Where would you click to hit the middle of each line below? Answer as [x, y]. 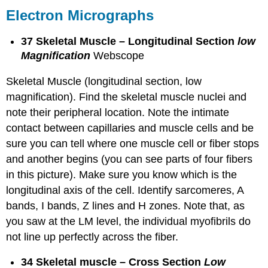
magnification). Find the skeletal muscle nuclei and [127, 97]
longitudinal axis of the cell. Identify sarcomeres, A [125, 190]
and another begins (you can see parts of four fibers [130, 159]
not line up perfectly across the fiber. [92, 237]
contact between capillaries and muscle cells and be [130, 128]
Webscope [119, 56]
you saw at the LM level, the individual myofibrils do [129, 221]
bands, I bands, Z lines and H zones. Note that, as [126, 205]
